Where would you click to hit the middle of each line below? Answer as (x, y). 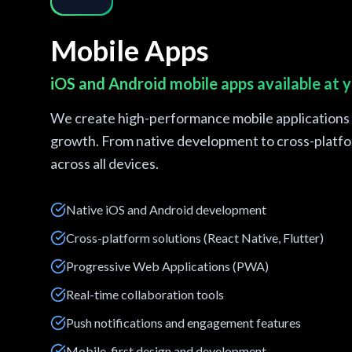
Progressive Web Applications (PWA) (167, 266)
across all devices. (104, 163)
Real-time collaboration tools (145, 294)
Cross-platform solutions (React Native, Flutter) (195, 238)
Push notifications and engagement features (183, 323)
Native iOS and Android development (166, 209)
